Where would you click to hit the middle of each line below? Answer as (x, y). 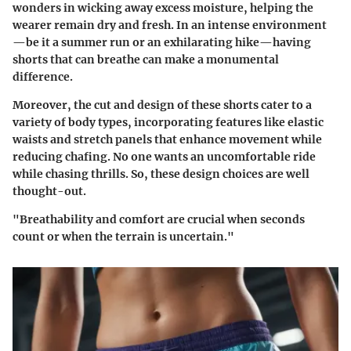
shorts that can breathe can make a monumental (146, 59)
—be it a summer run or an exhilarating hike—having (162, 42)
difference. (43, 76)
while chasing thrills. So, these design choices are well (161, 174)
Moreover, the (53, 105)
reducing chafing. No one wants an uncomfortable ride (164, 156)
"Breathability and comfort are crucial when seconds (159, 219)
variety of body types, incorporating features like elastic (168, 122)
